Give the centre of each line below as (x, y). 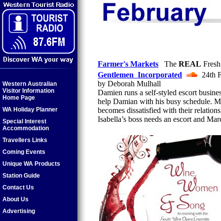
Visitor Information (28, 91)
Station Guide (21, 176)
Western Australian (30, 84)
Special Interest (24, 121)
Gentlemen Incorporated (140, 75)
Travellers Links (25, 140)
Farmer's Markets (128, 64)
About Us (16, 199)
